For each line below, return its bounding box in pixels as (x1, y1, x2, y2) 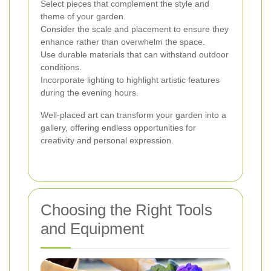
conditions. (41, 62, 82, 72)
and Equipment (41, 219, 144, 238)
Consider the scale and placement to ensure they (41, 24, 229, 34)
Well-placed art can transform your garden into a (41, 109, 226, 120)
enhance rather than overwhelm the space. (41, 36, 205, 47)
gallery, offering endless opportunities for (41, 122, 196, 132)
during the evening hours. (41, 87, 139, 97)
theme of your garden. (41, 11, 126, 21)
